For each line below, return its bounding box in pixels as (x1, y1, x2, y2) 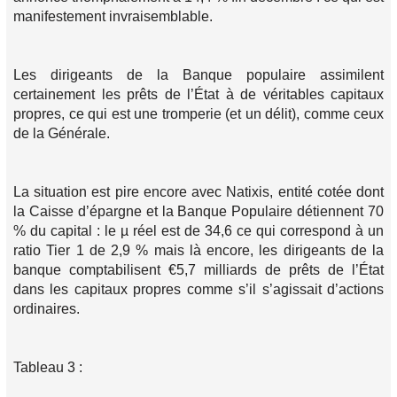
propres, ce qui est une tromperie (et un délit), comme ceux (13, 106, 384, 121)
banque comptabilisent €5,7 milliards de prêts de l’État (13, 262, 384, 277)
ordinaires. (13, 301, 80, 316)
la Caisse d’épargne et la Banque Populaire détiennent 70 (13, 204, 384, 219)
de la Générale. (13, 126, 110, 141)
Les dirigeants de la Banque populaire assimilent (13, 67, 384, 82)
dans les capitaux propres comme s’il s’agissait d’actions (13, 282, 384, 297)
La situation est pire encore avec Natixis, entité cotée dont (13, 184, 384, 199)
